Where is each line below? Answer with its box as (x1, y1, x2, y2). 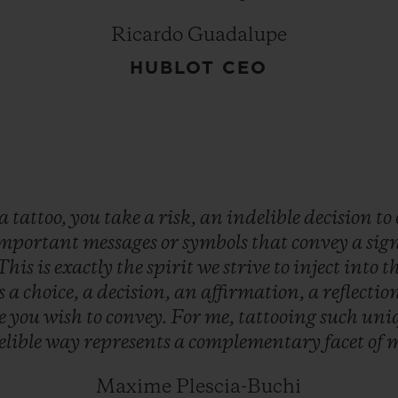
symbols (181, 233, 251, 253)
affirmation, (200, 283, 308, 303)
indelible (227, 208, 305, 228)
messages (82, 233, 161, 253)
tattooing (237, 307, 320, 328)
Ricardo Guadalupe (110, 25, 287, 45)
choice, (22, 283, 83, 303)
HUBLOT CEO (130, 59, 268, 77)
